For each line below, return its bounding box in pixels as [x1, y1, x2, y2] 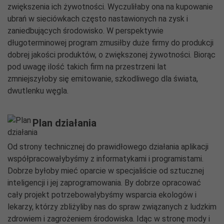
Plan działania [32, 117, 96, 129]
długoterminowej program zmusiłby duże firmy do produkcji [7, 38, 213, 47]
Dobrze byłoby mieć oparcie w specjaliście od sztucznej [7, 166, 204, 175]
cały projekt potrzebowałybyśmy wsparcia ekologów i [7, 190, 196, 199]
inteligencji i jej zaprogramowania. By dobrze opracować [7, 178, 201, 187]
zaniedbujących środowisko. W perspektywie [7, 26, 163, 35]
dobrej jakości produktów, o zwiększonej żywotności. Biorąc [7, 50, 215, 59]
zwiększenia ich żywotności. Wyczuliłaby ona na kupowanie [7, 2, 213, 11]
